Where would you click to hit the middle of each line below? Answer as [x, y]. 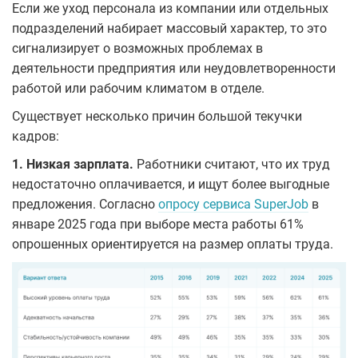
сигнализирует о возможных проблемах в [137, 48]
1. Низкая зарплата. [74, 164]
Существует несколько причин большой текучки [157, 116]
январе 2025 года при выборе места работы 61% [158, 224]
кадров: [36, 136]
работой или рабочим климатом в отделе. [138, 88]
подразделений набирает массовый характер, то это [169, 28]
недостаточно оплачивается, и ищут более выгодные [171, 184]
